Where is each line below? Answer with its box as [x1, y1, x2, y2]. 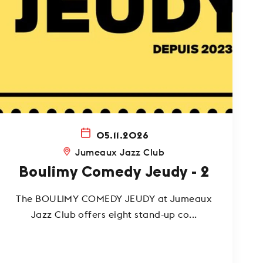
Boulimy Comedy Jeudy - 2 [18, 164, 210, 180]
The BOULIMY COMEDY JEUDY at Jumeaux [16, 193, 213, 205]
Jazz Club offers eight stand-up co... [31, 208, 197, 221]
